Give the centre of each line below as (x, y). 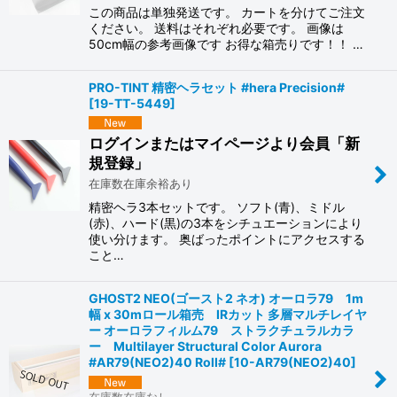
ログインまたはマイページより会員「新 (224, 144)
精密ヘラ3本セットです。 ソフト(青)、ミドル (217, 207)
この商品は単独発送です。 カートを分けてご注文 (227, 12)
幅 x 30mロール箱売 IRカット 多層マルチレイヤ (228, 315)
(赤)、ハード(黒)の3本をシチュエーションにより (226, 223)
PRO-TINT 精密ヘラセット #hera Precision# (217, 87)
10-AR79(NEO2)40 (292, 362)
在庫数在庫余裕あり (140, 184)
